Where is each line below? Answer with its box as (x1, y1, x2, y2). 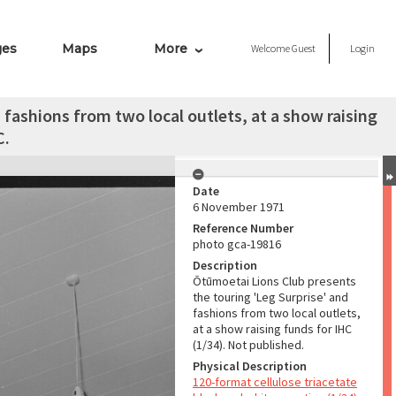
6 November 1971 (193, 199, 285, 215)
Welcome (251, 42, 292, 55)
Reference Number (193, 220, 293, 236)
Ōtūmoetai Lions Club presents (193, 273, 356, 289)
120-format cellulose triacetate (193, 374, 357, 390)
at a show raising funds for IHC (193, 321, 352, 337)
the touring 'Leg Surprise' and (193, 289, 348, 305)
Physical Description (193, 358, 307, 374)
